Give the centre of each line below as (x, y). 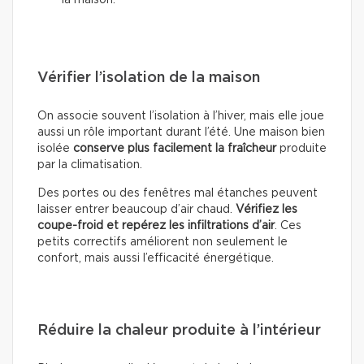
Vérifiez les (266, 210)
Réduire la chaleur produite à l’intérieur (179, 331)
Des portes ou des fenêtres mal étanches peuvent (178, 194)
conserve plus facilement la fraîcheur (175, 149)
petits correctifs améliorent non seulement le (162, 243)
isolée (55, 149)
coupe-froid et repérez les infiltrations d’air (156, 226)
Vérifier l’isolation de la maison (149, 78)
